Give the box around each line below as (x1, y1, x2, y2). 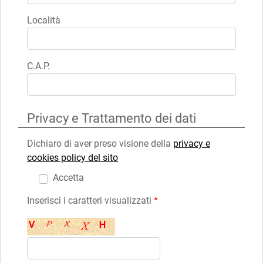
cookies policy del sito (27, 151, 118, 163)
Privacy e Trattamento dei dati (27, 110, 196, 126)
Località (27, 14, 60, 26)
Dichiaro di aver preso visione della (27, 137, 173, 149)
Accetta (53, 171, 84, 183)
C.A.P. (27, 60, 50, 72)
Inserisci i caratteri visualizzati (27, 194, 154, 206)
